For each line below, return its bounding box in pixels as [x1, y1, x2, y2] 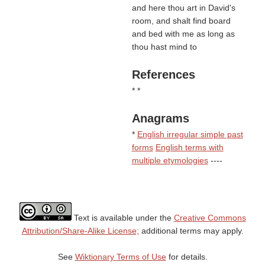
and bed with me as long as [131, 29, 235, 38]
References [131, 68, 195, 81]
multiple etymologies [131, 156, 208, 165]
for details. [166, 252, 208, 261]
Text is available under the [71, 213, 174, 222]
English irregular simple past [137, 130, 243, 139]
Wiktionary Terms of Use [75, 252, 166, 261]
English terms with [155, 143, 224, 152]
